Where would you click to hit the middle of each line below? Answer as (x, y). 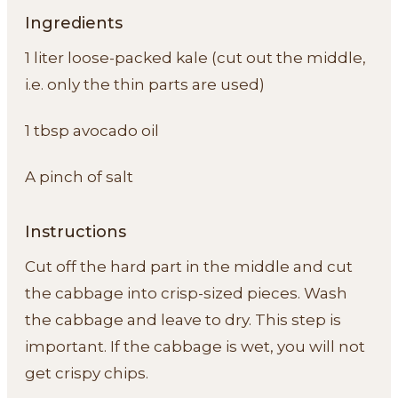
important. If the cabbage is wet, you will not (195, 346)
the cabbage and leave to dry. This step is (183, 319)
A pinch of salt (79, 176)
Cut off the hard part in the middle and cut (189, 266)
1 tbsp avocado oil (92, 130)
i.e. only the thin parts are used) (145, 84)
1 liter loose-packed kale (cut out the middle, (195, 57)
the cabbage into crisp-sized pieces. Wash (186, 293)
